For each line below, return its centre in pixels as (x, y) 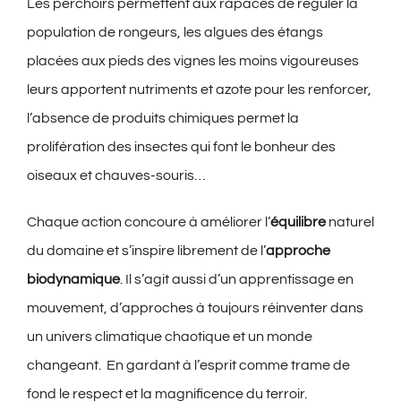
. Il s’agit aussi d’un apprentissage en (236, 280)
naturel (350, 222)
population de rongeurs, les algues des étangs (175, 33)
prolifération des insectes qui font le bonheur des (181, 147)
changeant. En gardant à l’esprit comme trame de (188, 366)
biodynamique (73, 280)
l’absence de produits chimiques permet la (162, 119)
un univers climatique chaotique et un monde (169, 337)
